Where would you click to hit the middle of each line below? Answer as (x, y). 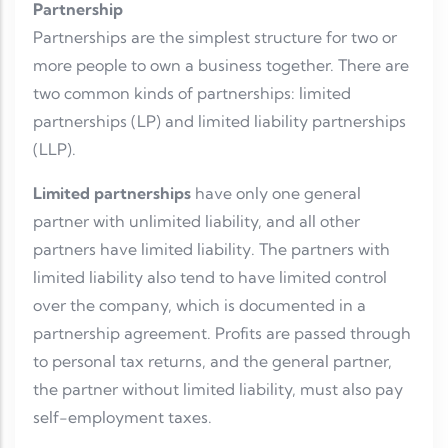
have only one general (276, 193)
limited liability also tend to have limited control (210, 277)
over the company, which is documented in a (199, 305)
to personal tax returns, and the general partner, (212, 361)
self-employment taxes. (122, 417)
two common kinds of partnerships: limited (192, 93)
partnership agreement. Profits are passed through (222, 333)
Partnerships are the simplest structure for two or (215, 37)
